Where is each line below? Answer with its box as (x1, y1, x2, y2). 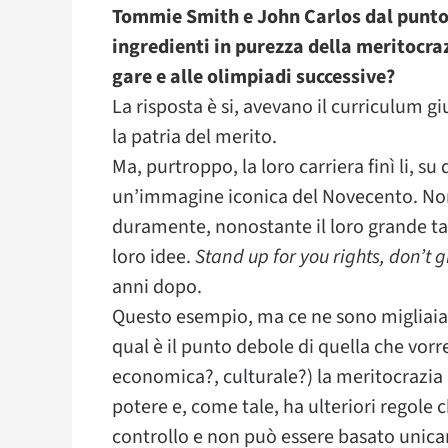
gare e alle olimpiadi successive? (112, 63, 395, 91)
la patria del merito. (112, 123, 277, 151)
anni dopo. (112, 273, 202, 301)
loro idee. (112, 243, 195, 271)
